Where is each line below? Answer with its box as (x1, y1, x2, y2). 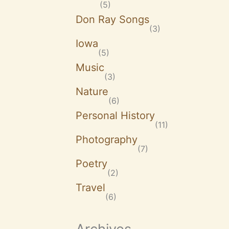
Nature (76, 85, 108, 98)
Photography (76, 133, 138, 146)
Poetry (76, 157, 107, 170)
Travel (76, 181, 105, 194)
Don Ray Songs (76, 13, 149, 26)
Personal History (76, 109, 155, 122)
